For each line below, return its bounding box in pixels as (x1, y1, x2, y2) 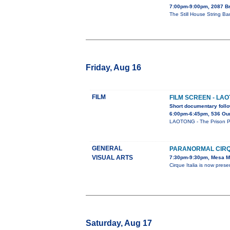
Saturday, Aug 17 (86, 219, 152, 228)
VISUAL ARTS (92, 154, 133, 162)
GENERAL (92, 145, 122, 152)
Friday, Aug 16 (86, 63, 141, 72)
